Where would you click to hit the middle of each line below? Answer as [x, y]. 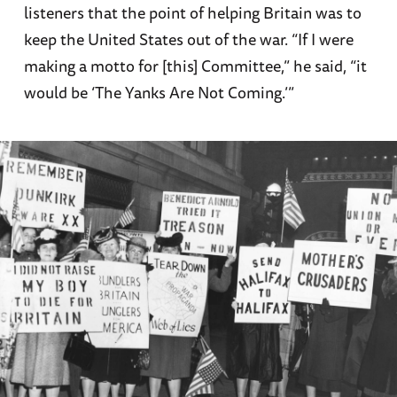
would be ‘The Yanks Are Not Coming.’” [159, 93]
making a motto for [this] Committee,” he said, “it [195, 66]
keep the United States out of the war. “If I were [188, 39]
